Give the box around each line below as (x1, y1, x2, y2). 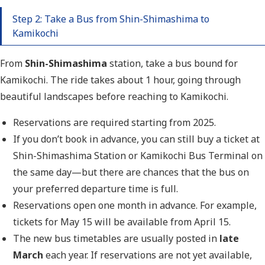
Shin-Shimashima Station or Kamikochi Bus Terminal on (13, 149, 263, 163)
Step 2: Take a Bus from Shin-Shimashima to (12, 12, 209, 26)
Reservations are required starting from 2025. (13, 116, 216, 130)
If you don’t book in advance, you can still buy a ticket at (13, 132, 260, 146)
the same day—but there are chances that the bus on (13, 166, 250, 179)
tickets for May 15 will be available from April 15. (13, 215, 231, 229)
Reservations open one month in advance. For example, (13, 199, 257, 212)
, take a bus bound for (141, 57, 238, 70)
